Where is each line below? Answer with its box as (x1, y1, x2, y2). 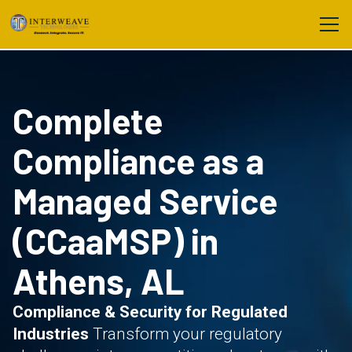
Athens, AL (13, 259, 185, 302)
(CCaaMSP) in (13, 219, 218, 262)
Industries (13, 324, 89, 343)
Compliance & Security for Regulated (13, 302, 288, 321)
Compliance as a (13, 139, 264, 181)
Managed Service (13, 179, 278, 222)
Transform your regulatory (89, 324, 282, 343)
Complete (13, 99, 163, 141)
